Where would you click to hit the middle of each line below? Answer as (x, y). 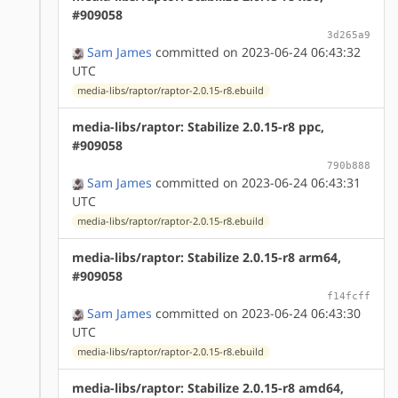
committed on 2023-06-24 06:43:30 (256, 313)
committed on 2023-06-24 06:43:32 (256, 52)
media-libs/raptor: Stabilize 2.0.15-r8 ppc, (198, 126)
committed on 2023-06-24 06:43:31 (256, 182)
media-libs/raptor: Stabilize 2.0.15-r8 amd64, (208, 387)
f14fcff (349, 295)
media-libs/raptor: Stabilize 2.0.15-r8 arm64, (207, 257)
